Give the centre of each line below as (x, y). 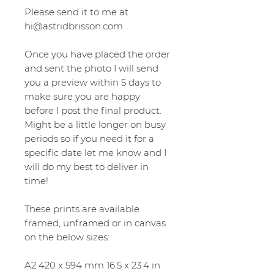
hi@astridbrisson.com (74, 26)
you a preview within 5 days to (93, 83)
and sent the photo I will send (91, 68)
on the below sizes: (67, 237)
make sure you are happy (82, 97)
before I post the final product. (93, 111)
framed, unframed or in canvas (95, 223)
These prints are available (82, 209)
